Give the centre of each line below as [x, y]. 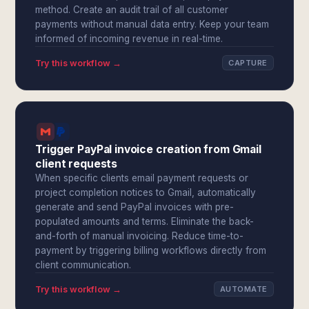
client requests [77, 164]
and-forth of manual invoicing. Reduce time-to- [140, 236]
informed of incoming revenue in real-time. [129, 39]
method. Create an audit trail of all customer [132, 10]
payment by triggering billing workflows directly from [151, 250]
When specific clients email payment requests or [142, 178]
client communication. [83, 265]
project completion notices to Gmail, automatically [146, 192]
